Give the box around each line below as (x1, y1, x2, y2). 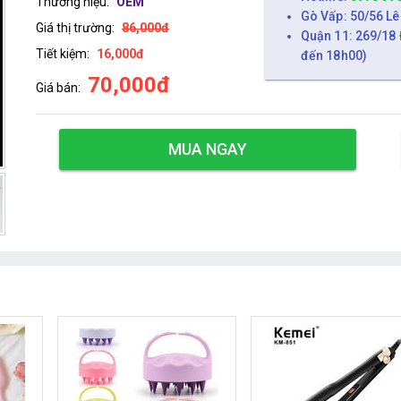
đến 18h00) (300, 47, 367, 63)
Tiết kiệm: (35, 46, 90, 61)
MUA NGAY (167, 139, 247, 158)
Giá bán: (35, 80, 81, 95)
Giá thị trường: (35, 20, 115, 35)
